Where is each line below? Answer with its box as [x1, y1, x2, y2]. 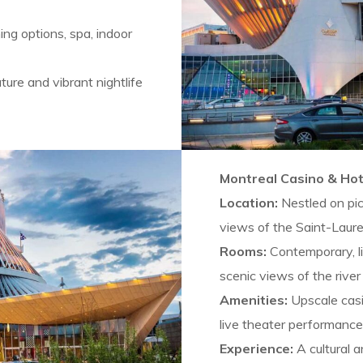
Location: [219, 194, 278, 211]
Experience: [219, 340, 293, 357]
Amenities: [219, 291, 288, 308]
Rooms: [219, 242, 267, 259]
